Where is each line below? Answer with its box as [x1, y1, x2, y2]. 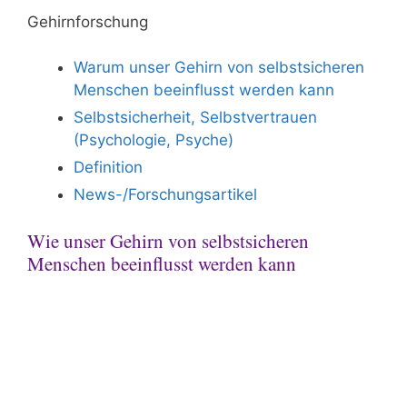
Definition [74, 158, 143, 176]
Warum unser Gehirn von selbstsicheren [74, 58, 364, 76]
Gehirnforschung [27, 12, 148, 31]
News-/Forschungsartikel [74, 185, 257, 203]
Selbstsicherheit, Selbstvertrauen [74, 108, 317, 126]
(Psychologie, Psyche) [74, 131, 233, 149]
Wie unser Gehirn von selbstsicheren [27, 227, 309, 253]
